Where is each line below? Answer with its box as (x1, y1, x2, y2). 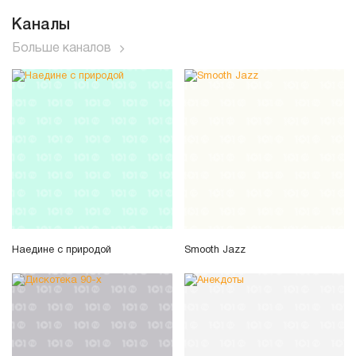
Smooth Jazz (184, 245, 246, 255)
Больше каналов (12, 43, 111, 55)
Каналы (12, 18, 70, 33)
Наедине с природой (12, 245, 111, 255)
